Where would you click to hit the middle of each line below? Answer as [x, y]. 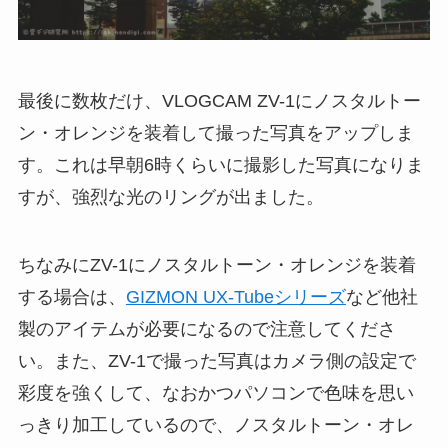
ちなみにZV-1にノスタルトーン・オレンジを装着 [216, 265]
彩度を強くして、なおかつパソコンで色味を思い [215, 393]
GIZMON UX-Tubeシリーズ [235, 297]
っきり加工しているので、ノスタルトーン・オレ [215, 425]
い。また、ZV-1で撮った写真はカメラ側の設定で [216, 361]
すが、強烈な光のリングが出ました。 [170, 197]
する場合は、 [71, 297]
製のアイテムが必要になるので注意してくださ [206, 329]
